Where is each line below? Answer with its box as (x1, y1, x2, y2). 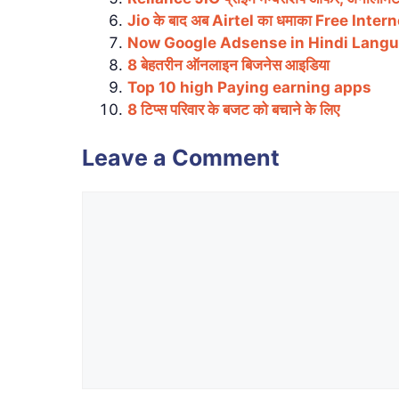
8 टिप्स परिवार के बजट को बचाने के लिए (127, 101, 339, 119)
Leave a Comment (82, 143, 280, 171)
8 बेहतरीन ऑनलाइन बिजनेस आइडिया (127, 56, 330, 75)
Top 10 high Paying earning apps (127, 78, 371, 97)
